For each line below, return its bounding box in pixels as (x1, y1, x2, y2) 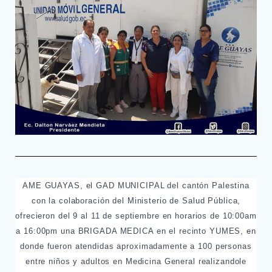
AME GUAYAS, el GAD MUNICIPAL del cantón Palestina (22, 180, 250, 190)
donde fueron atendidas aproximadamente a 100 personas (20, 241, 252, 251)
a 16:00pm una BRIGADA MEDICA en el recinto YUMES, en (16, 226, 256, 236)
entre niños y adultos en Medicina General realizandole (25, 256, 247, 266)
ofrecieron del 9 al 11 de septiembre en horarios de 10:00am (15, 211, 257, 220)
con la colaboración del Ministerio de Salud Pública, (31, 195, 241, 205)
